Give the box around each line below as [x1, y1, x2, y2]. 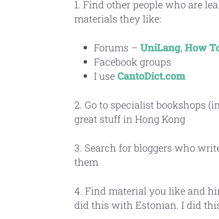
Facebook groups [94, 55, 171, 68]
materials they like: [74, 12, 161, 25]
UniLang [140, 41, 180, 54]
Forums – [94, 41, 140, 54]
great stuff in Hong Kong [74, 112, 185, 125]
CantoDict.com [117, 69, 185, 82]
